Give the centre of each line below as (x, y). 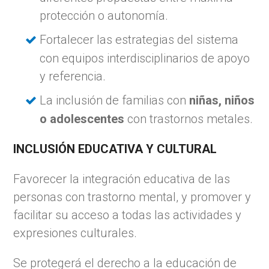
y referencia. (73, 76)
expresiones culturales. (75, 233)
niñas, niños (222, 100)
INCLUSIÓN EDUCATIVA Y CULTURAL (115, 149)
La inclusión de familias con (115, 100)
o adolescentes (82, 119)
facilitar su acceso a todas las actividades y (128, 215)
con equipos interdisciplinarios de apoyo (145, 58)
